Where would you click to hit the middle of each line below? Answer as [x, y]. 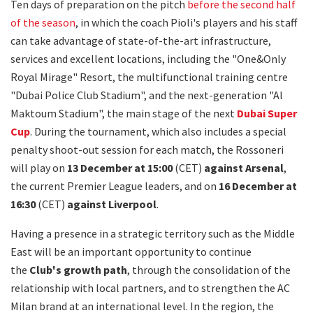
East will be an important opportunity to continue [131, 251]
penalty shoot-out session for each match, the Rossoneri [147, 149]
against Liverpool [112, 204]
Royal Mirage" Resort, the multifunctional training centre [149, 77]
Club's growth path [78, 269]
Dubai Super [267, 113]
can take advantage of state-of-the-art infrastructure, [141, 40]
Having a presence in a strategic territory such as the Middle [153, 233]
